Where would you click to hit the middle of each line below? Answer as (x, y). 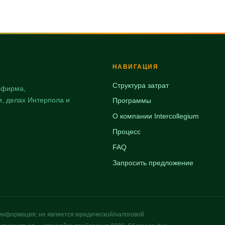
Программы (132, 101)
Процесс (127, 131)
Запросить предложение (153, 162)
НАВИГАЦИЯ (135, 67)
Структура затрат (141, 85)
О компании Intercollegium (156, 116)
